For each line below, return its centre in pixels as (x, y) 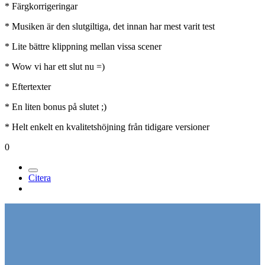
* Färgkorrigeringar (41, 7)
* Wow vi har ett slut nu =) (55, 67)
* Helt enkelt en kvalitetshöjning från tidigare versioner (107, 127)
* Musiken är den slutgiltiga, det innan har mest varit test (110, 27)
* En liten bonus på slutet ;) (56, 107)
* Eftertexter (28, 87)
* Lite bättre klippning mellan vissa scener (83, 47)
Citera (40, 178)
